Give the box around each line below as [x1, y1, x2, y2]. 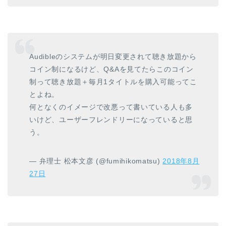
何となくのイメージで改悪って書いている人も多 [29, 103, 193, 111]
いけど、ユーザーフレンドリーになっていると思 [29, 116, 193, 124]
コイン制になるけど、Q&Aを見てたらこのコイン [29, 65, 194, 74]
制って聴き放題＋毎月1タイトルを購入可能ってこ [29, 78, 197, 86]
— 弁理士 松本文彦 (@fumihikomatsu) [29, 157, 163, 165]
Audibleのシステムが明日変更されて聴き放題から [29, 52, 197, 61]
